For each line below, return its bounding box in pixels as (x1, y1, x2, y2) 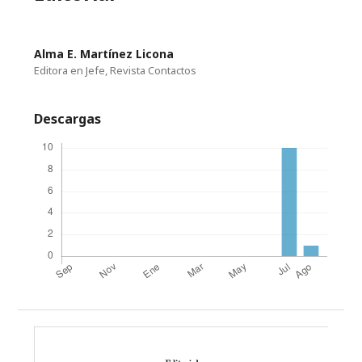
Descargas (34, 110, 102, 128)
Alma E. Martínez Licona (34, 46, 175, 62)
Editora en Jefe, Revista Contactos (34, 63, 197, 78)
